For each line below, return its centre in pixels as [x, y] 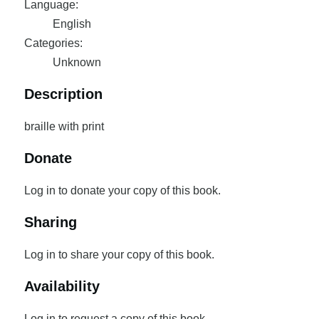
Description [63, 94]
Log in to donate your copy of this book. [122, 190]
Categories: [53, 43]
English [72, 24]
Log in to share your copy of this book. [119, 255]
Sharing [50, 222]
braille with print [64, 126]
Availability [62, 286]
